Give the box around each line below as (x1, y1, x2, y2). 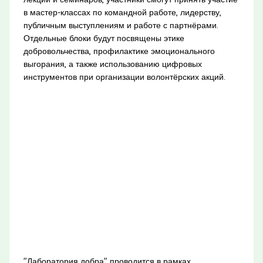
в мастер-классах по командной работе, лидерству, (23, 6, 221, 18)
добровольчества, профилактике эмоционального (23, 45, 215, 56)
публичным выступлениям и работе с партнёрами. (23, 19, 218, 31)
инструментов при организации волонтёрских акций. (23, 71, 225, 82)
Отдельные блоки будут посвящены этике (23, 32, 184, 43)
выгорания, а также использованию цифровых (23, 58, 202, 69)
